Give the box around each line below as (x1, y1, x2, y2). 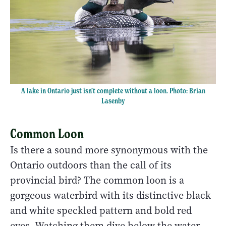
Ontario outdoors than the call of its (10, 158, 172, 173)
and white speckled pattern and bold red (10, 204, 192, 218)
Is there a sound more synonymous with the (10, 143, 208, 157)
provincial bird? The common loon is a (10, 174, 184, 188)
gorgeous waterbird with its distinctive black (10, 189, 211, 203)
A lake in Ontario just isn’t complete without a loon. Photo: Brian (21, 86, 205, 95)
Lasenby (101, 96, 125, 105)
